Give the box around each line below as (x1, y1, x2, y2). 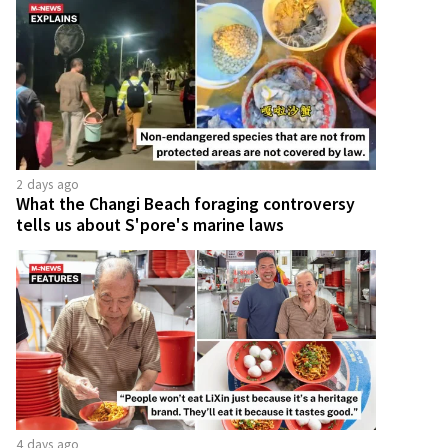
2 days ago (16, 175, 80, 193)
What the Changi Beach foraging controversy (16, 192, 355, 215)
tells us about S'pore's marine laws (16, 213, 284, 236)
